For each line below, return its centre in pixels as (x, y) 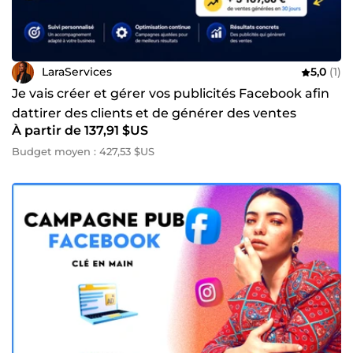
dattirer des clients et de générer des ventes (154, 113)
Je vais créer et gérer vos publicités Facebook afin (171, 93)
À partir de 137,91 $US (80, 130)
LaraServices (77, 72)
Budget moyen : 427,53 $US (83, 151)
